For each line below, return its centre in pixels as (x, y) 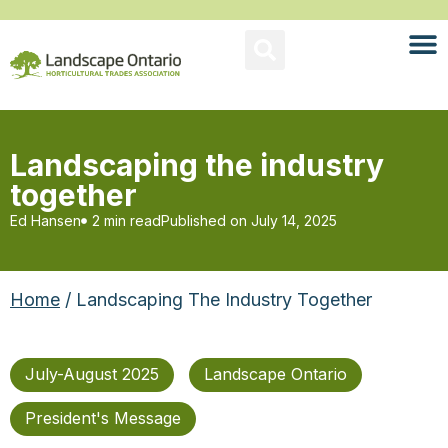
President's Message (103, 418)
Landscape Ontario (275, 374)
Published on (204, 220)
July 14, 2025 (294, 220)
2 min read (126, 220)
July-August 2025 (92, 374)
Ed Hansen (45, 220)
